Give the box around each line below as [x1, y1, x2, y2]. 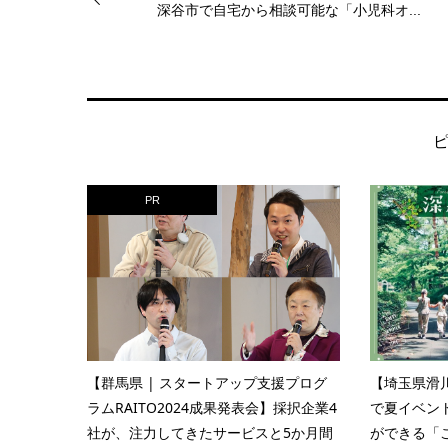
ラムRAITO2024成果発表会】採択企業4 [87, 397, 337, 417]
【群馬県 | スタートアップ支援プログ [87, 372, 327, 392]
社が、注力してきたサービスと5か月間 [87, 422, 333, 442]
